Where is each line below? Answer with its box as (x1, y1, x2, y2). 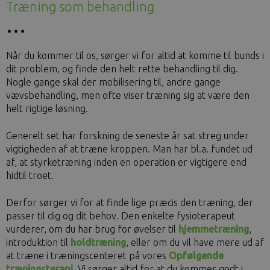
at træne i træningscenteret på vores (6, 250, 169, 261)
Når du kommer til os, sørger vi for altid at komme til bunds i (6, 50, 264, 61)
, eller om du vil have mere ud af (126, 237, 264, 248)
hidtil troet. (6, 170, 54, 181)
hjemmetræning (178, 224, 249, 234)
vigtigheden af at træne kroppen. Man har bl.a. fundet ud (6, 143, 253, 154)
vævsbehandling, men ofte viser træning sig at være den (6, 90, 250, 101)
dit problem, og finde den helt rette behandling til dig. (6, 63, 238, 74)
